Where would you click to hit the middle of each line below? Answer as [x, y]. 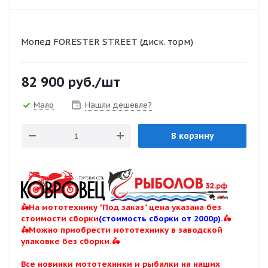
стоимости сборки [60, 218]
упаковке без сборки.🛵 [70, 241]
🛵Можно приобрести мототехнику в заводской [122, 230]
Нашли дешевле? [118, 105]
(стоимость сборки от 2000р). [161, 218]
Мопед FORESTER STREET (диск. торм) [107, 42]
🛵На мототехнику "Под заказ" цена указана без [121, 207]
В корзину [192, 136]
